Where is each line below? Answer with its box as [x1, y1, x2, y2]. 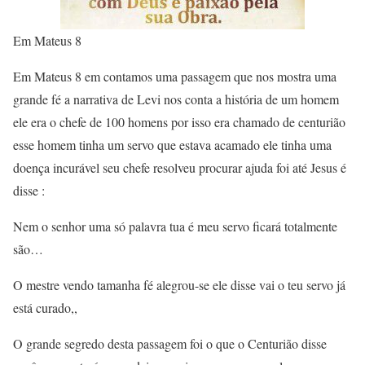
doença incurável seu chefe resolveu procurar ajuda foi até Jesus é [13, 159, 346, 176]
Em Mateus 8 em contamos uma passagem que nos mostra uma [13, 68, 336, 85]
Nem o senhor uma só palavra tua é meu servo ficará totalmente [13, 218, 337, 235]
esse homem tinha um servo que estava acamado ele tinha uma [13, 136, 332, 153]
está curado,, [13, 299, 77, 316]
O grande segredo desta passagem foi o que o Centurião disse [13, 335, 327, 352]
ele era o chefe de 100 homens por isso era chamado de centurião [13, 113, 345, 130]
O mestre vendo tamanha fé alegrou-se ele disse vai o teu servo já [13, 276, 345, 293]
